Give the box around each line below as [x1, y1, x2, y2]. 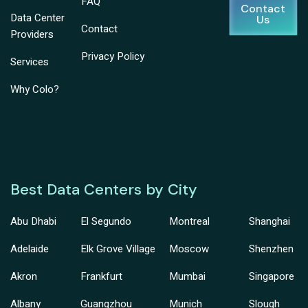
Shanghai [248, 214, 290, 230]
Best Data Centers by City [10, 179, 197, 200]
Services [10, 54, 49, 70]
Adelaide [10, 241, 49, 257]
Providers [10, 27, 54, 43]
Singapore [248, 269, 294, 285]
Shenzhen [248, 241, 294, 257]
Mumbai [168, 269, 206, 285]
